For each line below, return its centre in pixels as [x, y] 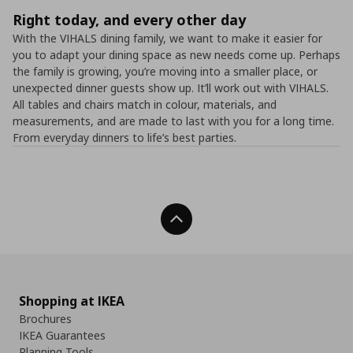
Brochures [45, 319]
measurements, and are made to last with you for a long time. [173, 121]
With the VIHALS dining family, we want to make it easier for [167, 38]
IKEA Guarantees [62, 335]
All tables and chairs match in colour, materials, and [145, 104]
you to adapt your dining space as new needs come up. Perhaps [176, 55]
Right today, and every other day [129, 20]
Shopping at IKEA [72, 301]
